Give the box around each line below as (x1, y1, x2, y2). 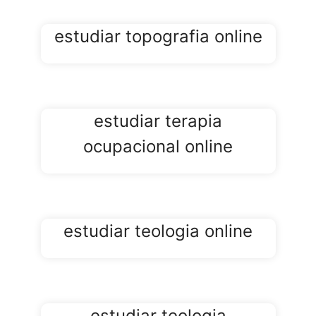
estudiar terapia (94, 111, 222, 132)
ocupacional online (83, 136, 233, 157)
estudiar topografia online (54, 26, 262, 47)
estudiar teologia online (63, 221, 253, 242)
